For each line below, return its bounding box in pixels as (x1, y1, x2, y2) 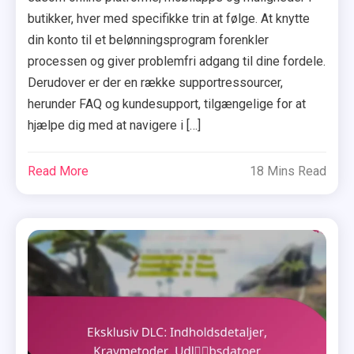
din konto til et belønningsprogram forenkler (28, 32, 269, 47)
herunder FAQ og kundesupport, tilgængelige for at (28, 96, 307, 111)
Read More (28, 163, 89, 179)
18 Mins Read (249, 163, 326, 179)
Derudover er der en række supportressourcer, (28, 74, 284, 90)
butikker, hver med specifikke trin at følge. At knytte (28, 10, 311, 26)
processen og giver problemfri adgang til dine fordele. (28, 53, 326, 69)
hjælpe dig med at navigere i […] (28, 117, 201, 133)
